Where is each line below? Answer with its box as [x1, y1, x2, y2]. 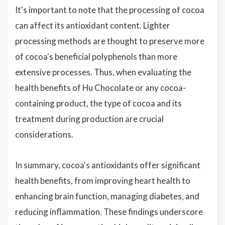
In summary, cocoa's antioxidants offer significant [15, 160, 200, 170]
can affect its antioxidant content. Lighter [15, 20, 170, 31]
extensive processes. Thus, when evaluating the [15, 67, 191, 77]
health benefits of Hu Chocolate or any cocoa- [15, 82, 186, 93]
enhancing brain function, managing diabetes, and [15, 191, 199, 201]
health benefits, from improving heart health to [15, 175, 190, 186]
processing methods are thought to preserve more [15, 36, 204, 46]
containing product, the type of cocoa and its [15, 98, 182, 108]
